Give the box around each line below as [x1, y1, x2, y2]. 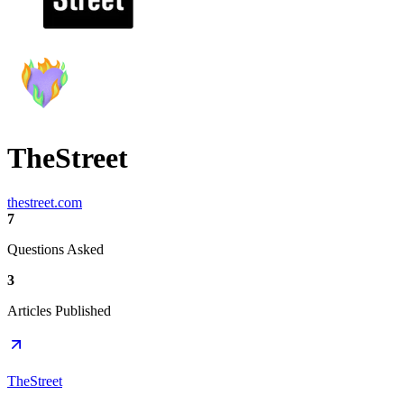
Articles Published [7, 302, 111, 318]
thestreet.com [7, 194, 82, 210]
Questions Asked [7, 241, 104, 257]
